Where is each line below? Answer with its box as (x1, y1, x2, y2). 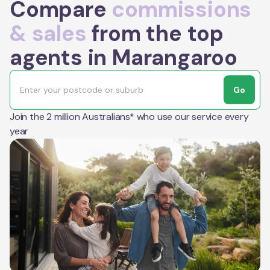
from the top (86, 19, 224, 48)
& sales (10, 19, 87, 48)
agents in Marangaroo (10, 43, 237, 72)
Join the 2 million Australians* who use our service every (10, 110, 249, 123)
